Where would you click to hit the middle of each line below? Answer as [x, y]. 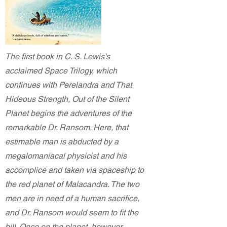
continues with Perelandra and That [68, 85]
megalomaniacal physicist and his [66, 156]
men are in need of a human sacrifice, [72, 198]
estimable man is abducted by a [62, 142]
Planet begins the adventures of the [68, 113]
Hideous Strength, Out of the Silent [67, 99]
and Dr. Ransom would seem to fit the [72, 213]
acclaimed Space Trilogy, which [61, 71]
